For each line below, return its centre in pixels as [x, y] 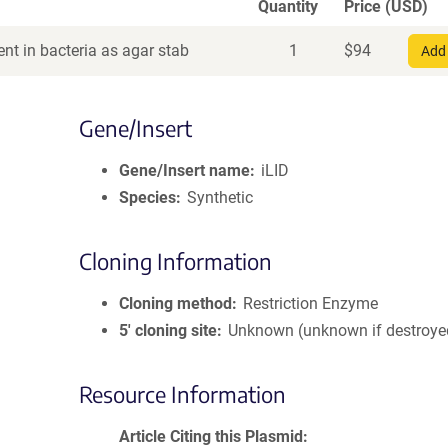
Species [147, 197]
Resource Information [182, 394]
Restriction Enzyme [311, 303]
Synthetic [220, 197]
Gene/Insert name [184, 170]
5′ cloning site [168, 330]
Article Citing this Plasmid [211, 436]
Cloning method [175, 303]
